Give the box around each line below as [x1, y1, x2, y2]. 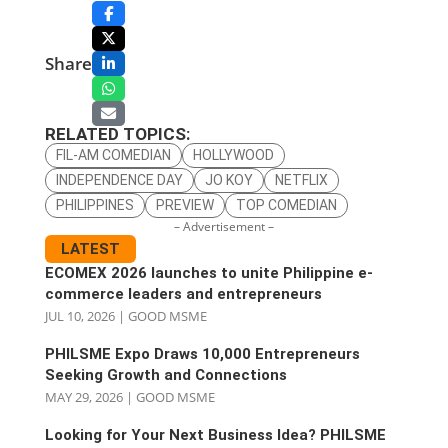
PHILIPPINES [55, 196, 134, 213]
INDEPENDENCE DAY [55, 171, 183, 188]
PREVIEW [155, 196, 214, 213]
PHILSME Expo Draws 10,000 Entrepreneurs [44, 344, 360, 363]
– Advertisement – [173, 217, 274, 235]
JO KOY [204, 171, 253, 188]
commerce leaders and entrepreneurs [44, 284, 322, 303]
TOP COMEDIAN [235, 196, 337, 213]
